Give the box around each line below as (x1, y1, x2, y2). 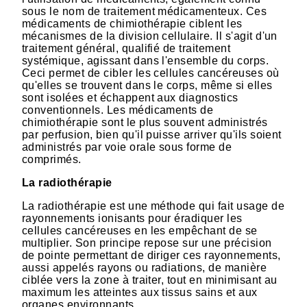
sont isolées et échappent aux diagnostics (22, 92, 238, 104)
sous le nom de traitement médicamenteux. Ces (22, 5, 267, 18)
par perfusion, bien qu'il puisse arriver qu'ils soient (22, 129, 282, 141)
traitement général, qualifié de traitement (22, 42, 231, 55)
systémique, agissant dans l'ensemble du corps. (22, 55, 269, 67)
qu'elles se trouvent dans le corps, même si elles (22, 79, 273, 92)
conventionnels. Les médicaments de (22, 104, 214, 116)
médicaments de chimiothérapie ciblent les (22, 18, 243, 30)
